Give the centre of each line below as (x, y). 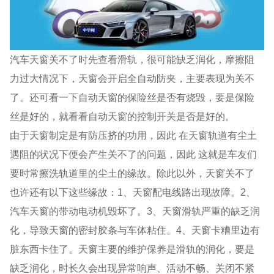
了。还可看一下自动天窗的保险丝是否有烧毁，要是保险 (132, 97)
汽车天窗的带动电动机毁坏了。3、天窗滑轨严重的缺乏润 (135, 211)
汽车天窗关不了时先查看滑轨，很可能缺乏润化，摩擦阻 (132, 59)
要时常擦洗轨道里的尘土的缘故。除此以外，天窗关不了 (132, 173)
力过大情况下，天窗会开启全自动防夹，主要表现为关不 (132, 78)
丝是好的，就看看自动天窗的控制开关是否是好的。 (123, 116)
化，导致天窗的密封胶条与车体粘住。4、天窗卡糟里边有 (135, 230)
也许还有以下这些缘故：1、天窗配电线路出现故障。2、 (133, 192)
